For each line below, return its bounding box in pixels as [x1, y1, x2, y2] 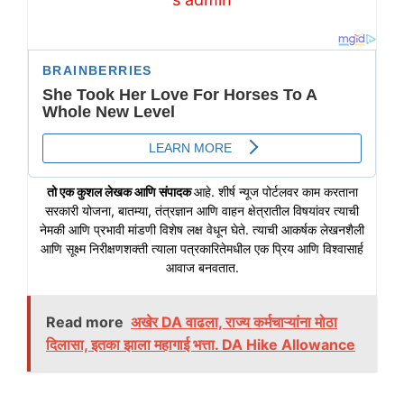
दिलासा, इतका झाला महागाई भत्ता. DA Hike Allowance [46, 335, 355, 353]
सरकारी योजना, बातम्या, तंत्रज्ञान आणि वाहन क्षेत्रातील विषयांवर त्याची [45, 202, 359, 218]
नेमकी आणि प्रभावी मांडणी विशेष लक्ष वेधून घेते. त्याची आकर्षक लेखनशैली [40, 221, 364, 237]
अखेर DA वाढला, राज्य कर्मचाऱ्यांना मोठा [131, 312, 337, 331]
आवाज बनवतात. [165, 259, 239, 275]
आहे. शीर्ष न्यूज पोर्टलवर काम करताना [193, 183, 358, 199]
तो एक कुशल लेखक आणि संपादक [46, 183, 194, 199]
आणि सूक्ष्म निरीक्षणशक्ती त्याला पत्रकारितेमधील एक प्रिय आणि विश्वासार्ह [41, 240, 363, 256]
